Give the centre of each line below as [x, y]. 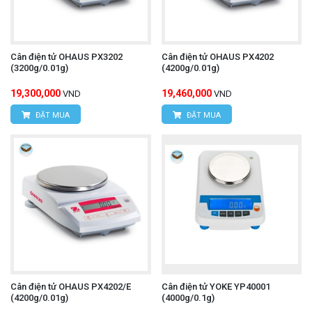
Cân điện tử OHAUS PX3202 [67, 56]
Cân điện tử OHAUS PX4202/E [71, 287]
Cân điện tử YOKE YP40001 [216, 287]
